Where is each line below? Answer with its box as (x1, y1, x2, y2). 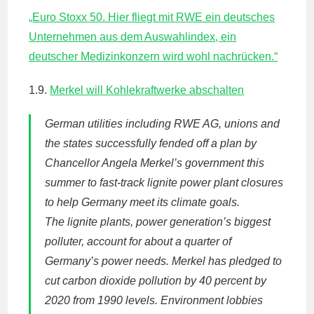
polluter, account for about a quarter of (45, 235, 232, 247)
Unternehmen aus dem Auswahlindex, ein (29, 31, 237, 43)
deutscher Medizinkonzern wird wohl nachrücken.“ (29, 50, 278, 62)
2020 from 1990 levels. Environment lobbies (45, 294, 264, 306)
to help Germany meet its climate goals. (45, 196, 240, 208)
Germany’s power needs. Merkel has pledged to (45, 255, 282, 267)
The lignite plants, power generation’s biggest (45, 216, 271, 228)
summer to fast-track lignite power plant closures (45, 177, 284, 189)
